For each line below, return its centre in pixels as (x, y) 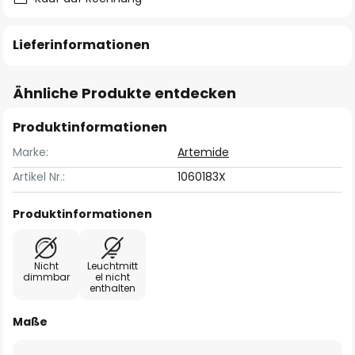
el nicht (113, 277)
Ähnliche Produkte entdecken (124, 93)
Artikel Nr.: (39, 177)
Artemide (203, 152)
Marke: (31, 152)
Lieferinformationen (81, 45)
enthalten (113, 288)
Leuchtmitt (113, 266)
